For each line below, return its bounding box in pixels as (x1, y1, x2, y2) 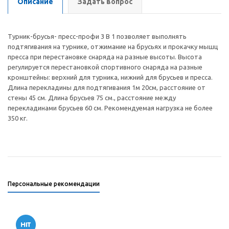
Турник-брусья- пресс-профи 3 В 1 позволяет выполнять (8, 33, 187, 40)
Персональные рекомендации (8, 180, 100, 187)
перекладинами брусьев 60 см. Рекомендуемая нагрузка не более (8, 104, 213, 111)
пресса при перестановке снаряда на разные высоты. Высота (8, 53, 202, 60)
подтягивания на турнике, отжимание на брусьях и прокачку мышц (8, 43, 218, 50)
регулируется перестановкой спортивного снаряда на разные (8, 63, 202, 71)
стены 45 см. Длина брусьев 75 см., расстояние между (8, 94, 176, 101)
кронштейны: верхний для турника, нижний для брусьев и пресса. (8, 74, 213, 81)
